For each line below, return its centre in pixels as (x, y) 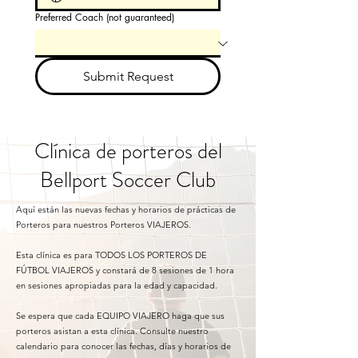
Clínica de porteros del (128, 151)
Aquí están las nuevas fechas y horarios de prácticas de (126, 209)
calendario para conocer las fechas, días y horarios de (123, 346)
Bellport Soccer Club (128, 180)
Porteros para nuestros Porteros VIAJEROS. (103, 225)
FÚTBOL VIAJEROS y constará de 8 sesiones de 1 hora (125, 270)
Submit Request (128, 76)
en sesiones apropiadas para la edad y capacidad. (117, 285)
